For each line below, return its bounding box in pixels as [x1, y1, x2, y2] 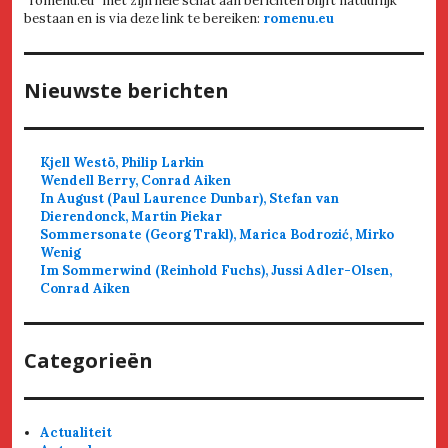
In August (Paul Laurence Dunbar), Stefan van [40, 189, 340, 207]
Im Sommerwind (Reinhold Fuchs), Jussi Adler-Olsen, [40, 261, 393, 279]
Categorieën [24, 346, 153, 374]
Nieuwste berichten [24, 76, 229, 104]
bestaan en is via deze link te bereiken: [24, 9, 263, 27]
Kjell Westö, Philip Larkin [40, 153, 205, 171]
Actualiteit [40, 423, 113, 441]
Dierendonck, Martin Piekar [40, 207, 223, 225]
